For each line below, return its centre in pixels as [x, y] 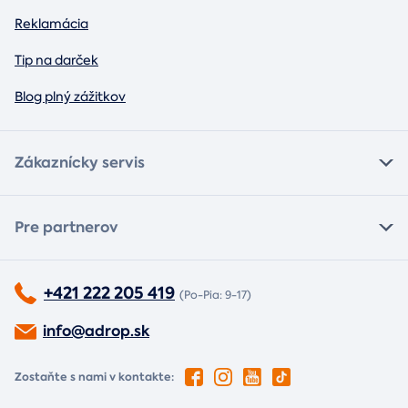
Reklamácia [51, 24]
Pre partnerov [66, 228]
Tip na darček [56, 61]
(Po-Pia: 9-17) [215, 296]
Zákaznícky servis [80, 163]
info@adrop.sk [96, 331]
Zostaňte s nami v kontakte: [94, 377]
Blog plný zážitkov [70, 97]
